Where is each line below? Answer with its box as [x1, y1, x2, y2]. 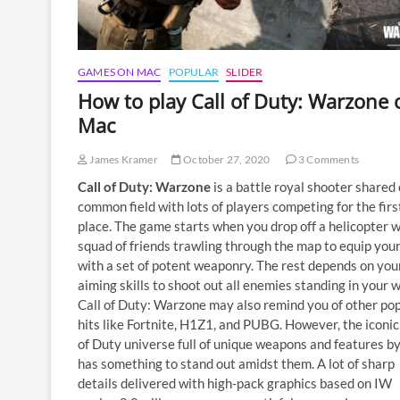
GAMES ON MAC [78, 64, 162, 79]
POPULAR [168, 64, 220, 79]
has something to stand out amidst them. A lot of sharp [78, 354, 395, 371]
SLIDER [226, 64, 263, 79]
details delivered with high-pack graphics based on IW [78, 374, 392, 391]
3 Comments [296, 152, 360, 166]
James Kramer [87, 152, 158, 166]
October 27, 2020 [181, 152, 271, 166]
